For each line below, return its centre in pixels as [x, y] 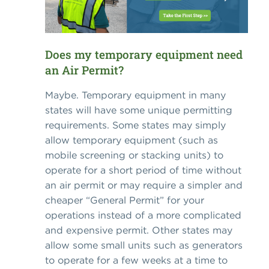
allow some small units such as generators [144, 245]
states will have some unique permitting [139, 110]
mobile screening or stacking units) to [134, 155]
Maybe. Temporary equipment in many [135, 95]
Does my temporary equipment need [144, 55]
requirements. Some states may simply [135, 125]
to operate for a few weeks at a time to [136, 260]
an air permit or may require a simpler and [144, 185]
